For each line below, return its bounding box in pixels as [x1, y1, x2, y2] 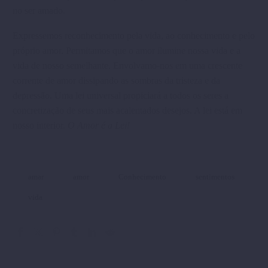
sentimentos [196, 172, 234, 182]
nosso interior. [13, 120, 68, 131]
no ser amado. [13, 5, 65, 16]
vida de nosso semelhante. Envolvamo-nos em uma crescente [13, 60, 242, 71]
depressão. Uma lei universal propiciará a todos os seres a [13, 90, 229, 101]
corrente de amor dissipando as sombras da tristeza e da [13, 75, 220, 86]
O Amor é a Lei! [68, 120, 130, 131]
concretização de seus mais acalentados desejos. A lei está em [13, 105, 242, 116]
